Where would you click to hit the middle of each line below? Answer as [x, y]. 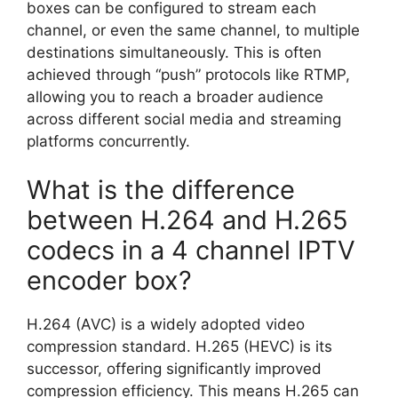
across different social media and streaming [184, 119]
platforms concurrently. [108, 141]
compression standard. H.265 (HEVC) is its [179, 346]
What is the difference [161, 190]
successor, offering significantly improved [174, 369]
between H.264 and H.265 [187, 220]
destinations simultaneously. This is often [174, 52]
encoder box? [109, 280]
